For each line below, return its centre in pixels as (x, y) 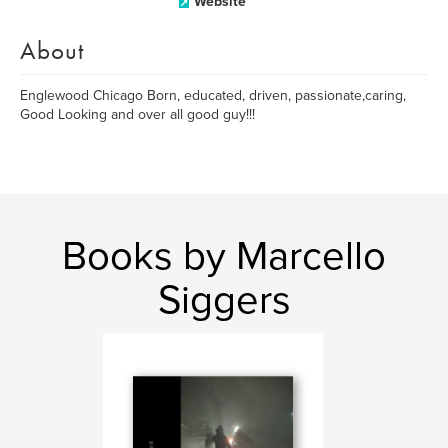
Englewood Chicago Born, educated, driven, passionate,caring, (213, 95)
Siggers (224, 300)
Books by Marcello (224, 256)
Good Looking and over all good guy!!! (137, 114)
